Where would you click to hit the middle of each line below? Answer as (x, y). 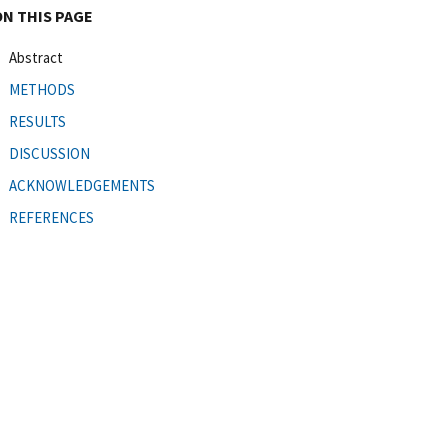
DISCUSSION (49, 153)
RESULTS (37, 121)
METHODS (42, 89)
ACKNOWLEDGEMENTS (82, 185)
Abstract (36, 57)
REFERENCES (51, 217)
